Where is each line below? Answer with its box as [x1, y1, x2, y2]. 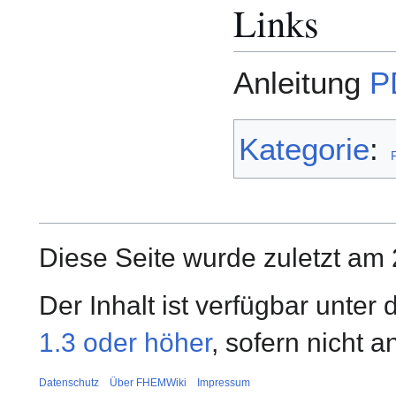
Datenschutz [39, 377, 99, 390]
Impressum [197, 377, 250, 390]
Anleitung [233, 65, 369, 101]
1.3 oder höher [39, 328, 211, 358]
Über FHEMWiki [110, 377, 187, 390]
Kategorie [239, 132, 369, 167]
